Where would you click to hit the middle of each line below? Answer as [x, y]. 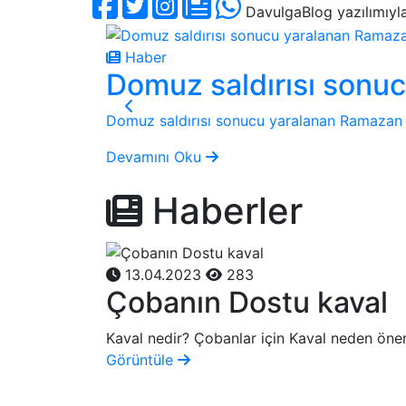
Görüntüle [142, 359]
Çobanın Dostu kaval [247, 302]
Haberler [222, 211]
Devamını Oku [156, 157]
